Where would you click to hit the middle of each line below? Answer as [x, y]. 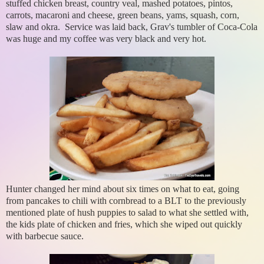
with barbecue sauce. [45, 236]
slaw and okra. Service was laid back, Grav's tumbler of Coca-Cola [132, 27]
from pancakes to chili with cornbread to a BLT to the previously [126, 201]
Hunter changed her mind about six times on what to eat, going [123, 189]
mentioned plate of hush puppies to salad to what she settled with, [127, 213]
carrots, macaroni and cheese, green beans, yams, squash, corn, [123, 15]
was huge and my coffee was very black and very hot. [106, 39]
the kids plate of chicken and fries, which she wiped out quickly [124, 225]
